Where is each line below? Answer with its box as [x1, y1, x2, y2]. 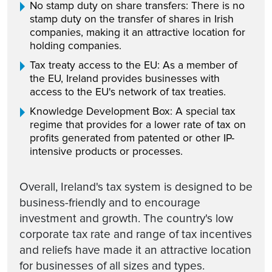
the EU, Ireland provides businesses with [30, 72, 220, 85]
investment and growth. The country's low [19, 211, 233, 226]
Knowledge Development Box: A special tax [30, 104, 236, 118]
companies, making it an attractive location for [30, 25, 245, 39]
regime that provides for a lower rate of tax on [30, 118, 246, 131]
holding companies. [30, 39, 121, 52]
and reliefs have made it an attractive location [19, 242, 251, 257]
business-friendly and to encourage [19, 195, 200, 210]
